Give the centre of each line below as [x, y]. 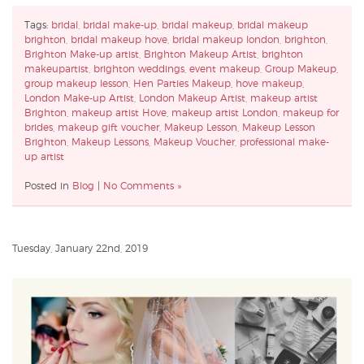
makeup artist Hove [119, 113]
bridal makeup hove [119, 39]
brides [39, 127]
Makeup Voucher [194, 142]
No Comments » [142, 186]
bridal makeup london [226, 39]
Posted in [48, 186]
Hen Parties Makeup [182, 83]
